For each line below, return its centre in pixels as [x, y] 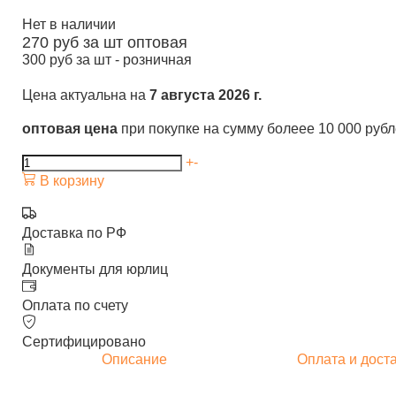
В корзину [70, 181]
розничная [157, 60]
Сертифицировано [84, 342]
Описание [134, 359]
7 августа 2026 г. [206, 95]
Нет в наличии [69, 24]
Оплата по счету [75, 305]
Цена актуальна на [86, 95]
